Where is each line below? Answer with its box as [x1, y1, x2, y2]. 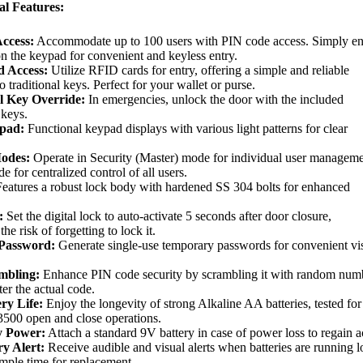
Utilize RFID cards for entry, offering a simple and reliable [48, 62, 350, 77]
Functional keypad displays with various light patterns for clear [24, 121, 348, 135]
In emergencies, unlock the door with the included [85, 92, 344, 106]
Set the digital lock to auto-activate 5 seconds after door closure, [3, 208, 332, 223]
